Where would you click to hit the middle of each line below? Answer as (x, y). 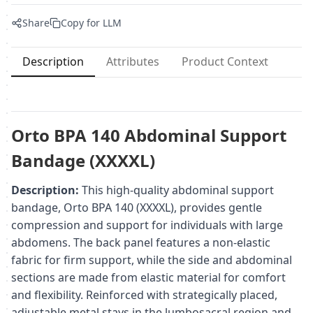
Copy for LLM (91, 22)
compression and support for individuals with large (147, 225)
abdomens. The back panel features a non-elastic (141, 242)
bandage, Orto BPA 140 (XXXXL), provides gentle (137, 207)
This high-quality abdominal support (176, 190)
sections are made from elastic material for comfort (148, 277)
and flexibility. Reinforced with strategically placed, (144, 294)
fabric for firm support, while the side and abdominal (152, 260)
